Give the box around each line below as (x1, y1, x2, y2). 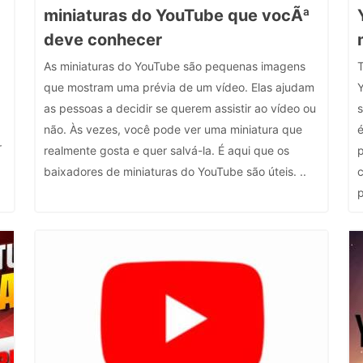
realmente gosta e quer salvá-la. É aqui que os (43, 143, 289, 157)
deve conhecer (43, 30, 162, 49)
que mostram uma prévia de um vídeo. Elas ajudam (43, 80, 314, 94)
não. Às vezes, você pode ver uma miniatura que (43, 122, 302, 136)
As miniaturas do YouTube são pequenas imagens (43, 59, 305, 73)
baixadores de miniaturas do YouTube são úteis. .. (43, 164, 306, 178)
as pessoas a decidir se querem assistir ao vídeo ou (43, 101, 316, 115)
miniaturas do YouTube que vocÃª (43, 6, 310, 25)
